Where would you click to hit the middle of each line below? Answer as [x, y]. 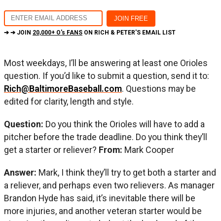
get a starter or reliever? [51, 149]
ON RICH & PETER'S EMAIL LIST [129, 32]
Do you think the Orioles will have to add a [125, 124]
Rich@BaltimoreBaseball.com [63, 88]
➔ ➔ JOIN [18, 32]
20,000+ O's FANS [57, 32]
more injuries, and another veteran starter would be [103, 211]
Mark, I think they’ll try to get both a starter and [127, 172]
